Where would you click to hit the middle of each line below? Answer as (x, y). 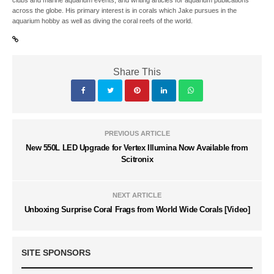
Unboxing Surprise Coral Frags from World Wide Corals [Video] (137, 210)
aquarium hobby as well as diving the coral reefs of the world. (103, 21)
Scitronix (137, 160)
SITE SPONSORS (56, 253)
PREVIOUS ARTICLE (137, 134)
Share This (137, 72)
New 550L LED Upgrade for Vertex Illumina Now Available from (137, 148)
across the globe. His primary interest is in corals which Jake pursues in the (125, 11)
